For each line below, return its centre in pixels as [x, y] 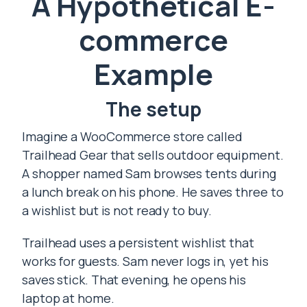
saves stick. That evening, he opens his [134, 280]
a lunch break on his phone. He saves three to [153, 192]
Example [153, 74]
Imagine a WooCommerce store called [132, 136]
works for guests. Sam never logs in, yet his [145, 261]
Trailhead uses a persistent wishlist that [138, 243]
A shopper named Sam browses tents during [149, 173]
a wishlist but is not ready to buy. [117, 210]
